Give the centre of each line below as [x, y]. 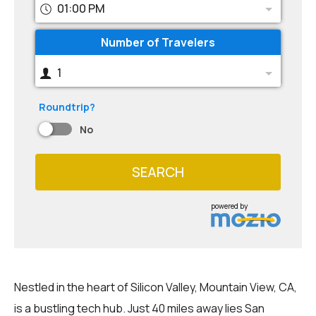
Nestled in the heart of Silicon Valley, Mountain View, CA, [156, 287]
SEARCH [158, 172]
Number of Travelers [158, 42]
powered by [230, 206]
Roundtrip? [67, 107]
